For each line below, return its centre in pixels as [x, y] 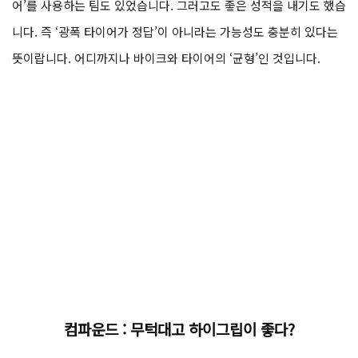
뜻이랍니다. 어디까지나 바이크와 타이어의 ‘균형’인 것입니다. [166, 58]
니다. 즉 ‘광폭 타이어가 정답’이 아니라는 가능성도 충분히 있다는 [175, 31]
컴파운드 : [97, 329]
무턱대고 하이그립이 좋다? [212, 329]
